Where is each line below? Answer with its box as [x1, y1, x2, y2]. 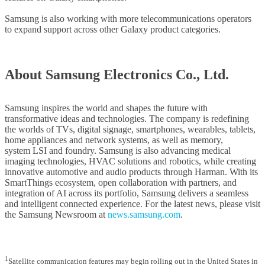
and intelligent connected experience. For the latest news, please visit [5, 199, 260, 209]
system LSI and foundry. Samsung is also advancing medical [5, 146, 231, 156]
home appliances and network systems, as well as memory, [5, 135, 223, 146]
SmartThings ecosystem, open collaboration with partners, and [5, 177, 237, 188]
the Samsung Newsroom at [5, 209, 108, 220]
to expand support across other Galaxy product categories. [5, 24, 221, 35]
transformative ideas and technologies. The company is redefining [5, 114, 249, 124]
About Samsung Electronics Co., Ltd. [5, 67, 229, 83]
